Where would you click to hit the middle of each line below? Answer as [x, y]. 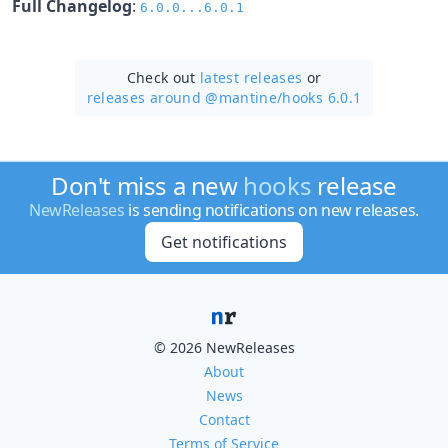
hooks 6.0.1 [322, 97]
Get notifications [223, 242]
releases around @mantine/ [184, 97]
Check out [163, 77]
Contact [224, 419]
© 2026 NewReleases [224, 347]
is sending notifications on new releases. [271, 210]
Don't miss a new [147, 185]
